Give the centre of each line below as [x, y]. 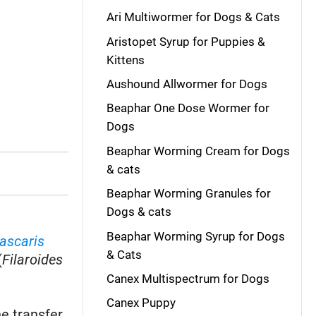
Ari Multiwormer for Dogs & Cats [193, 17]
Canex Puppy [141, 303]
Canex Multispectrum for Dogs [188, 278]
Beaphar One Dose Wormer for [188, 108]
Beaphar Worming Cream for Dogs [198, 151]
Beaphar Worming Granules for [188, 194]
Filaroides [33, 259]
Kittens [125, 60]
